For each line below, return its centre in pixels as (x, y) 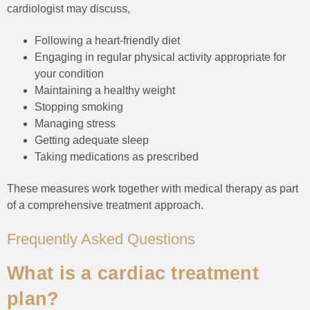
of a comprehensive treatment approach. (105, 205)
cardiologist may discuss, (69, 8)
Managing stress (75, 123)
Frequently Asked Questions (101, 239)
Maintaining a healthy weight (105, 90)
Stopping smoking (79, 107)
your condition (69, 73)
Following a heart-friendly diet (107, 40)
